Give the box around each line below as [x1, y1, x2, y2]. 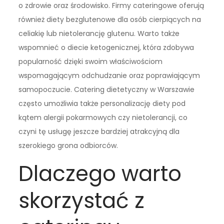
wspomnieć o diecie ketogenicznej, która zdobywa [18, 42, 194, 53]
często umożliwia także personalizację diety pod [18, 98, 186, 109]
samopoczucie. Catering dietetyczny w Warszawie [18, 84, 195, 95]
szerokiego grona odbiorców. [18, 140, 118, 151]
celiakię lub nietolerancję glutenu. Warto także [18, 28, 180, 39]
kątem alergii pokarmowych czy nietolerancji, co [18, 112, 188, 123]
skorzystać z [18, 186, 145, 216]
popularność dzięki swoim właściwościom [18, 56, 163, 67]
